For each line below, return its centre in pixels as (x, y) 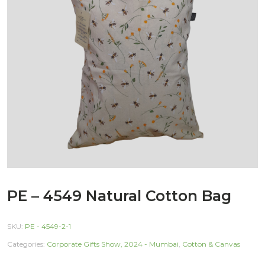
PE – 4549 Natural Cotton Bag (119, 196)
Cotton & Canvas (211, 244)
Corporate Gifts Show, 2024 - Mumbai (113, 244)
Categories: (27, 244)
